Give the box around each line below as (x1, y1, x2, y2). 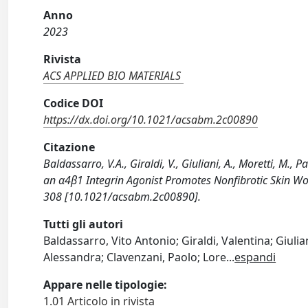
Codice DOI (43, 96, 104, 111)
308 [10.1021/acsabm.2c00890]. (43, 189, 201, 204)
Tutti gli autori (43, 217, 124, 232)
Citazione (43, 140, 96, 155)
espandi (234, 250, 276, 265)
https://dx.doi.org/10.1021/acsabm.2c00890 (43, 112, 258, 127)
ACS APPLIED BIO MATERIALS (43, 68, 181, 83)
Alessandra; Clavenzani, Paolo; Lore (43, 250, 227, 265)
